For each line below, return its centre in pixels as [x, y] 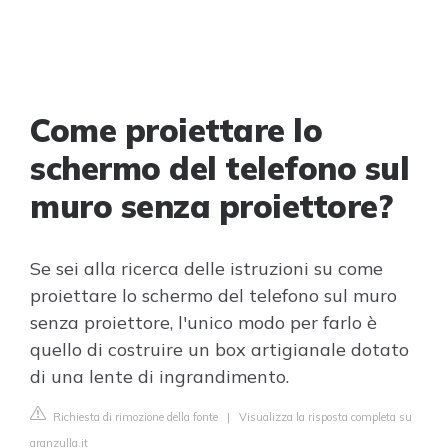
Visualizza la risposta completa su [325, 417]
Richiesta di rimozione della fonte [134, 417]
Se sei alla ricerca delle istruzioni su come [206, 268]
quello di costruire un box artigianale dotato [219, 349]
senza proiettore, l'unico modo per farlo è [203, 322]
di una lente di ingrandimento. [159, 376]
